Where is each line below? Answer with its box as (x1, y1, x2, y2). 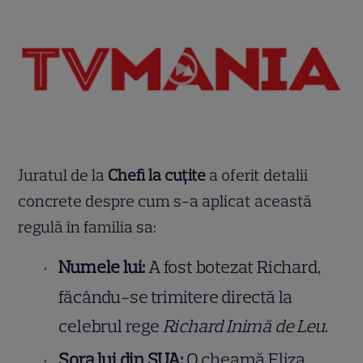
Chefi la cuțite (108, 164, 207, 185)
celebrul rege (58, 314, 163, 337)
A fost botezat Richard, (145, 255, 321, 278)
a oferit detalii (206, 164, 309, 185)
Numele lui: (58, 255, 146, 278)
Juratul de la (18, 164, 109, 185)
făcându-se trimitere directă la (58, 285, 293, 308)
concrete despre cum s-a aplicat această (18, 190, 313, 211)
